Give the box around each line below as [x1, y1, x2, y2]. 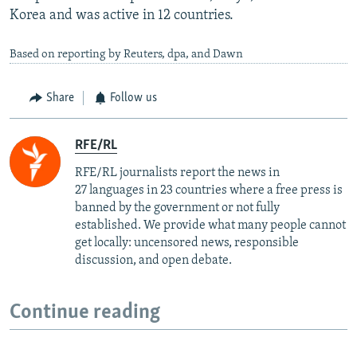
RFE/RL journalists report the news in [75, 166, 280, 179]
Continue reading [10, 301, 160, 324]
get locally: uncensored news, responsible [75, 236, 299, 249]
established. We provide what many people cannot [75, 218, 346, 232]
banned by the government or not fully [75, 201, 280, 214]
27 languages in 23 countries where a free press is [75, 183, 343, 197]
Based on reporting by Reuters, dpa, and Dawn [10, 49, 243, 61]
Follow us [110, 92, 157, 105]
